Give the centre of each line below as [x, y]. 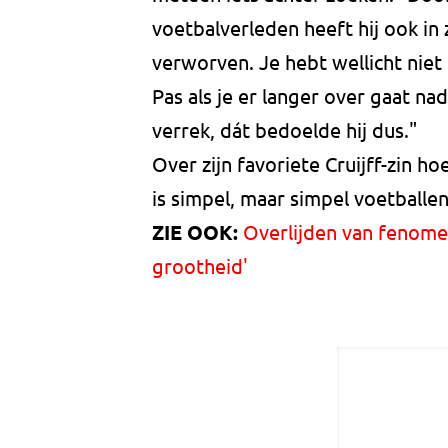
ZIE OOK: [195, 232]
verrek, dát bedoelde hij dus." [284, 130]
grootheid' [200, 266]
